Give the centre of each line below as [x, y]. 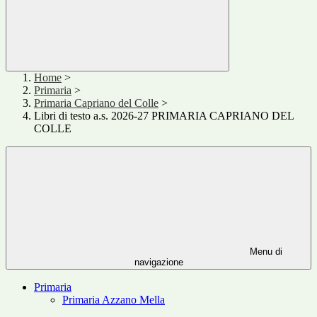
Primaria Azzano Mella [114, 300]
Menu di [265, 252]
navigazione [158, 263]
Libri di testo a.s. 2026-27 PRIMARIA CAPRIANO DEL [164, 116]
